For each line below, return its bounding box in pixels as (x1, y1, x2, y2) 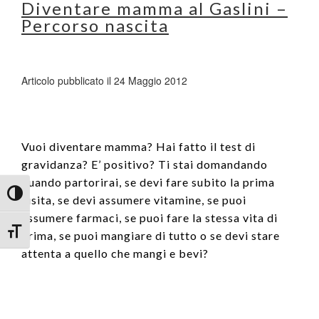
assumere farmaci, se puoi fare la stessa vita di (21, 210, 278, 224)
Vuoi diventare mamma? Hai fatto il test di (21, 139, 256, 153)
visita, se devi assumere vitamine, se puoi (21, 192, 246, 206)
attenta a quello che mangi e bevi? (21, 246, 209, 260)
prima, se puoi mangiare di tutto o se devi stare (21, 228, 280, 242)
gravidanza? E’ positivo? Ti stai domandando (21, 157, 268, 171)
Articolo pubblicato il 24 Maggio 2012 (21, 73, 187, 88)
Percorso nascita (21, 14, 169, 36)
